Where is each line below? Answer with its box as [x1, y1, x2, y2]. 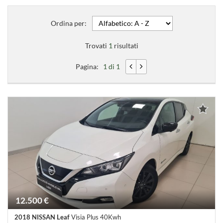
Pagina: [76, 62, 104, 71]
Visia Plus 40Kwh [70, 213, 121, 221]
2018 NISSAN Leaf [14, 213, 70, 221]
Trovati [85, 41, 109, 50]
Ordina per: [50, 19, 87, 27]
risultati [112, 41, 138, 50]
